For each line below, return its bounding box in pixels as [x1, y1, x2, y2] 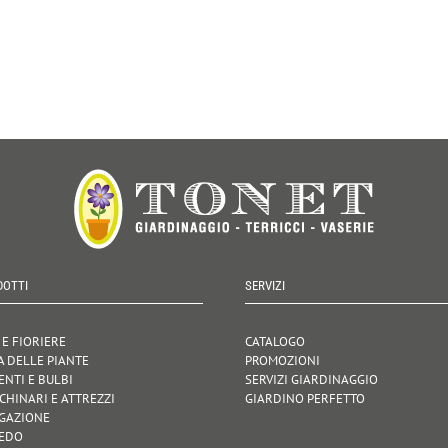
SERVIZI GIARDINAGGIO [244, 370, 378, 388]
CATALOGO [244, 332, 305, 350]
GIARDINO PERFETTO [244, 389, 365, 407]
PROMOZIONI [244, 351, 320, 369]
